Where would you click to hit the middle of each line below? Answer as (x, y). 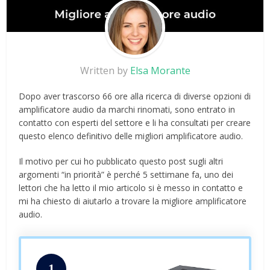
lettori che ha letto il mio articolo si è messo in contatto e (131, 188)
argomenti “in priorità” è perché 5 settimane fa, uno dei (126, 175)
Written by (105, 71)
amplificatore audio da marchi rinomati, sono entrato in (127, 110)
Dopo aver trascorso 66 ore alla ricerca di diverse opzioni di (135, 96)
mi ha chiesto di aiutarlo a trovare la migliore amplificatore (133, 201)
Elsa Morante (160, 71)
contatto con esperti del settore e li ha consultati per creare (135, 123)
